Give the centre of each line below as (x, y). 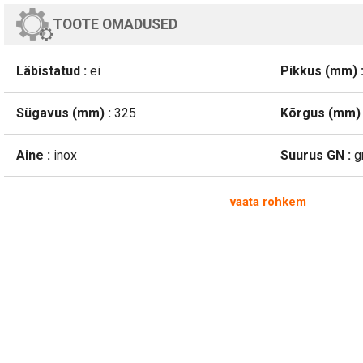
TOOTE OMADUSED (115, 24)
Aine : (33, 155)
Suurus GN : (315, 155)
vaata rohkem (268, 201)
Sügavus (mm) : (64, 113)
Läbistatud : (51, 70)
